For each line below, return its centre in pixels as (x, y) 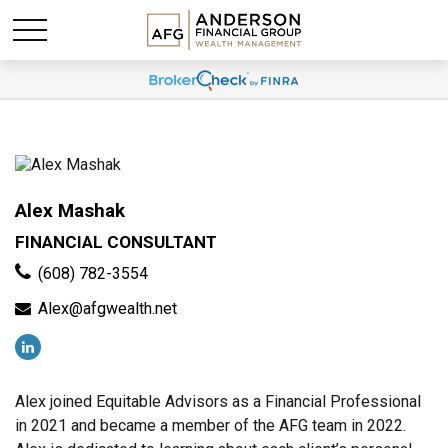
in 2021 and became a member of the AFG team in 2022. (210, 425)
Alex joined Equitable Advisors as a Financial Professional (218, 401)
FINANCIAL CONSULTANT (116, 242)
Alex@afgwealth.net (107, 308)
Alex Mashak (70, 210)
